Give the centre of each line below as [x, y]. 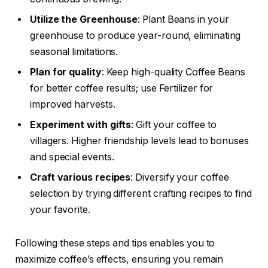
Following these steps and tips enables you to [115, 243]
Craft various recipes [80, 177]
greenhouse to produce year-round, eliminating [135, 35]
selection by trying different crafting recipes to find [141, 193]
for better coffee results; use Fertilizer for [122, 88]
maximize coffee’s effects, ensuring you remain [119, 259]
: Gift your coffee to [174, 124]
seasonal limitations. [74, 51]
